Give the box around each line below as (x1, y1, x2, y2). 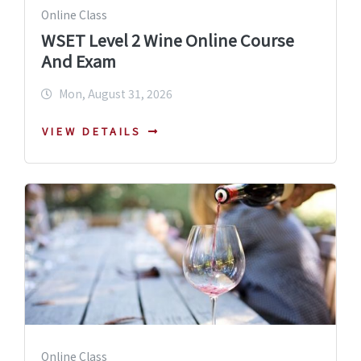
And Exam (41, 49, 116, 73)
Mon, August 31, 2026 (59, 85, 172, 102)
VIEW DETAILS (42, 122, 143, 139)
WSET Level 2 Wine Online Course (41, 28, 294, 52)
